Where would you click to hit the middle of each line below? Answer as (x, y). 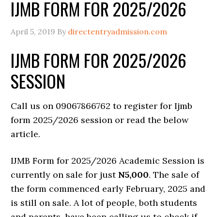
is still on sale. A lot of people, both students (104, 203)
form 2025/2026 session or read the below (100, 120)
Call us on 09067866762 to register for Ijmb (102, 106)
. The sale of (174, 175)
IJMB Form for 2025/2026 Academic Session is (108, 161)
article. (26, 134)
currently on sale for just (65, 175)
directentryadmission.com (118, 31)
